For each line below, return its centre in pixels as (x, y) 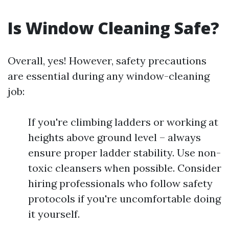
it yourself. (54, 214)
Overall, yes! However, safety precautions (107, 61)
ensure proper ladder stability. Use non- (124, 153)
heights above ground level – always (114, 137)
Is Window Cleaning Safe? (113, 28)
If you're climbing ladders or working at (123, 122)
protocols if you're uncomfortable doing (124, 199)
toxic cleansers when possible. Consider (125, 168)
